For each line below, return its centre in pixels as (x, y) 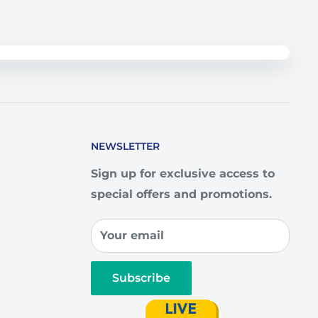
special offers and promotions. (181, 194)
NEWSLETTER (125, 147)
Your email (132, 236)
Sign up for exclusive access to (183, 174)
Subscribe (141, 278)
